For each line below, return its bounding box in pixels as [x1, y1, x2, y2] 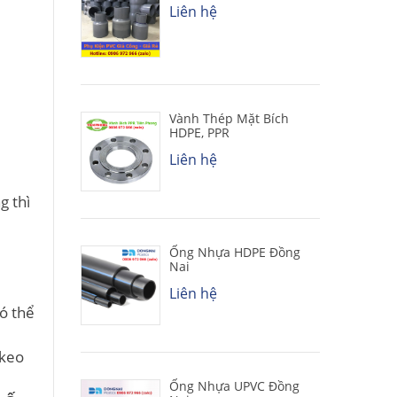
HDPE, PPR [169, 123, 230, 141]
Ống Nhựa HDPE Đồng [169, 243, 300, 261]
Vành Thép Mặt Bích [169, 109, 289, 127]
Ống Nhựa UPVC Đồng [169, 377, 300, 394]
